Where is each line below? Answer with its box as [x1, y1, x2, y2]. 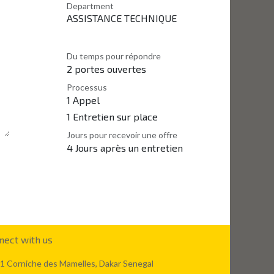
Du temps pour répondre [67, 51, 161, 61]
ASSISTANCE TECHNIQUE [67, 12, 177, 24]
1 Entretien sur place [67, 111, 158, 122]
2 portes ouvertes [67, 63, 146, 75]
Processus [67, 82, 107, 92]
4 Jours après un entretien [67, 142, 183, 154]
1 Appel [67, 94, 100, 106]
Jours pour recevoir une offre [67, 130, 177, 140]
